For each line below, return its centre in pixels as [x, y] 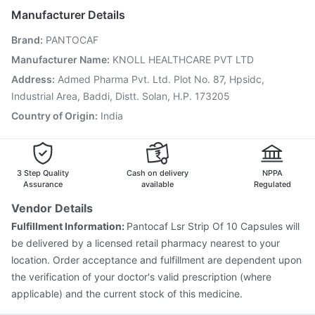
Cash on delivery [157, 173]
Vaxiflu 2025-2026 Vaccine [85, 74]
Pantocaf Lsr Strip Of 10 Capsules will [213, 226]
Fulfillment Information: [69, 226]
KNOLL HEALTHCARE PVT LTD [183, 59]
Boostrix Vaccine [159, 40]
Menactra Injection [166, 23]
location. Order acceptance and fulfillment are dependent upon [156, 260]
